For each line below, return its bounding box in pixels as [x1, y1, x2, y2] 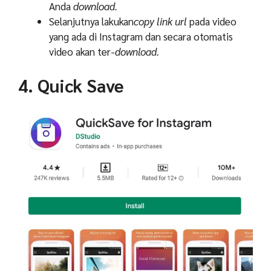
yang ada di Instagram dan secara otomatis [49, 30, 233, 44]
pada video [187, 15, 237, 28]
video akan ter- [49, 45, 115, 59]
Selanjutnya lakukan [49, 15, 134, 28]
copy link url [134, 15, 187, 28]
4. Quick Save [18, 73, 124, 97]
